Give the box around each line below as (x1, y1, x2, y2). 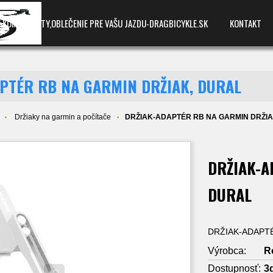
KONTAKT (230, 16, 261, 30)
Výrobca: (208, 245, 247, 256)
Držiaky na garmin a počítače (15, 113, 112, 121)
